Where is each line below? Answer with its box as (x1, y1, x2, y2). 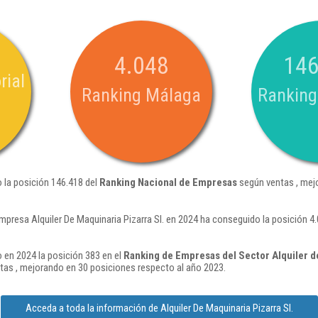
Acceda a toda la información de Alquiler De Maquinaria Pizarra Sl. (25, 302, 293, 314)
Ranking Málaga (82, 84, 201, 106)
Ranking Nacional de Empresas (99, 176, 237, 189)
